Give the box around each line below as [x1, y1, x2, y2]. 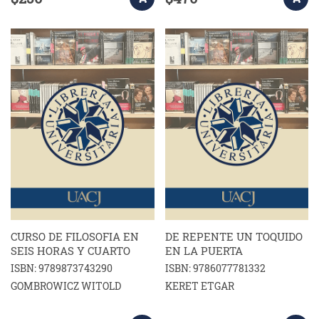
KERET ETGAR [164, 278, 234, 293]
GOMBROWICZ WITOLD [11, 278, 121, 293]
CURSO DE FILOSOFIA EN [11, 229, 139, 244]
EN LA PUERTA [164, 243, 243, 258]
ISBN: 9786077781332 [164, 261, 266, 275]
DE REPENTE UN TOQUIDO [164, 229, 303, 244]
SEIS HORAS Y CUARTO [11, 243, 130, 258]
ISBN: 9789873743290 [11, 261, 113, 275]
